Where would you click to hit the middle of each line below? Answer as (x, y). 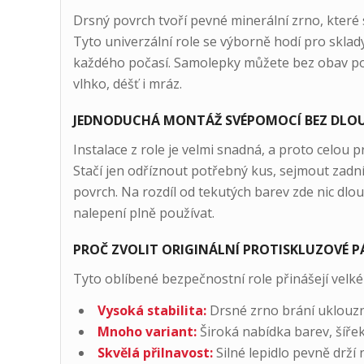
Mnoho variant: (147, 332)
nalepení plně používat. (143, 212)
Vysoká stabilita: (152, 311)
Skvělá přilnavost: (155, 353)
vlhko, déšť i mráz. (127, 84)
